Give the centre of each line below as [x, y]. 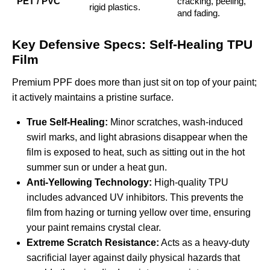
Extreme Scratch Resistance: [93, 243]
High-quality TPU [190, 183]
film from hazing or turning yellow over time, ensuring [139, 213]
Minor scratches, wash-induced [175, 122]
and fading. [198, 13]
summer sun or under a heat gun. [97, 168]
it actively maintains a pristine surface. [93, 98]
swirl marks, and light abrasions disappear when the [137, 137]
